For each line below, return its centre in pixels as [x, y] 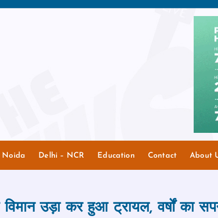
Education [116, 155]
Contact [162, 155]
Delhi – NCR [62, 155]
